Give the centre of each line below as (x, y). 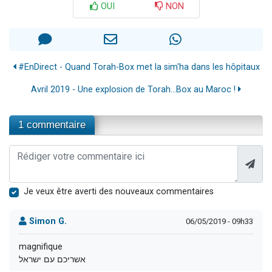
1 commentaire (52, 124)
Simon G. (47, 222)
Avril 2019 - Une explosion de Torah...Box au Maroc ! (134, 89)
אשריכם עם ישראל (52, 259)
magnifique (41, 246)
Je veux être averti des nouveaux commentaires (119, 191)
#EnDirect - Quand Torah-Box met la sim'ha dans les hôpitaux (138, 67)
